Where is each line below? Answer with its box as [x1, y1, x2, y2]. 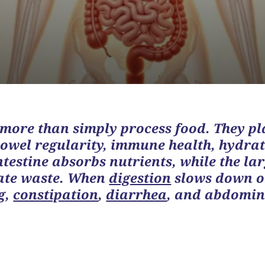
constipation [13, 185, 99, 203]
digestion [109, 168, 172, 186]
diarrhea [106, 185, 167, 203]
